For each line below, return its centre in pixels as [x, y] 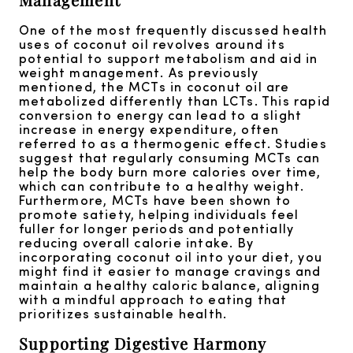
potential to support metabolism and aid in [169, 58]
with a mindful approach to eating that [153, 299]
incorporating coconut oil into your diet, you [171, 257]
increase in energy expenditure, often [149, 129]
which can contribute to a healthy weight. [162, 186]
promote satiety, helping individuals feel [159, 214]
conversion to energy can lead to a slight [161, 115]
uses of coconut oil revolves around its [152, 44]
